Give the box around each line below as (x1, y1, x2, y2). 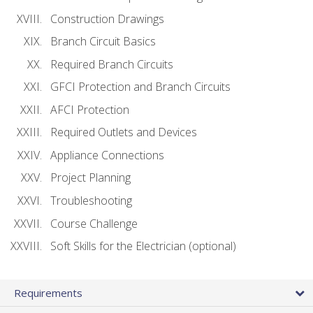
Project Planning (50, 170, 131, 186)
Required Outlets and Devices (50, 124, 197, 140)
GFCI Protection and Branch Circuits (50, 79, 231, 95)
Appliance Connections (50, 147, 164, 163)
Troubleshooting (50, 193, 132, 209)
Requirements (14, 286, 82, 300)
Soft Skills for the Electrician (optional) (50, 238, 236, 254)
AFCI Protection (50, 101, 129, 117)
